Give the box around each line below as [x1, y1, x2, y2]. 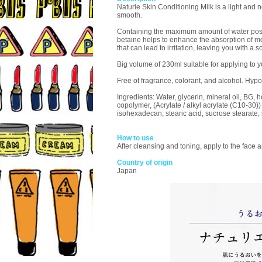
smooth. [117, 11, 142, 19]
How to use [117, 134, 154, 142]
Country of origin [117, 158, 173, 167]
